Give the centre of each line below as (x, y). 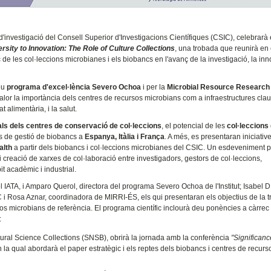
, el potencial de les (194, 126)
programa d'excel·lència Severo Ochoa (74, 87)
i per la (154, 87)
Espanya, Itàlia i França (125, 136)
